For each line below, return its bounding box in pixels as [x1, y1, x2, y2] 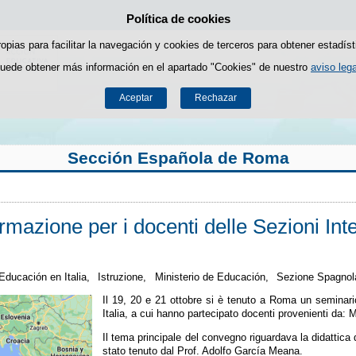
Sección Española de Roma [67, 149, 289, 168]
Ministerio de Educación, [154, 270, 269, 283]
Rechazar [194, 92, 237, 104]
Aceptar [119, 92, 153, 104]
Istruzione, [98, 270, 147, 283]
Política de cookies [126, 12, 230, 26]
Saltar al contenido [177, 14, 272, 27]
